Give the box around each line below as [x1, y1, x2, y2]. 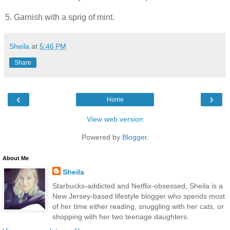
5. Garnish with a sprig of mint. [5, 13, 114, 22]
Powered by [81, 133, 122, 142]
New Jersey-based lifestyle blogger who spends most [52, 192, 225, 201]
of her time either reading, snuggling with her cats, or [52, 202, 224, 211]
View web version [87, 115, 143, 124]
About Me [3, 155, 29, 162]
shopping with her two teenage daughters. [52, 213, 189, 221]
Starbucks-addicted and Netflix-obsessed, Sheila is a [52, 182, 223, 190]
